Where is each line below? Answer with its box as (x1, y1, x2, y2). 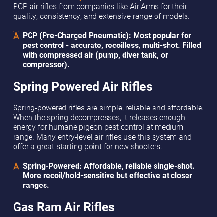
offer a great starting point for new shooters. (13, 141, 162, 152)
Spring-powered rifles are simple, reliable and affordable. (13, 103, 204, 113)
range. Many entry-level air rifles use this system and (13, 132, 192, 142)
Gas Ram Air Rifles (13, 199, 115, 215)
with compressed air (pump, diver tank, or (22, 50, 168, 60)
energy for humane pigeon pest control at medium (13, 122, 183, 132)
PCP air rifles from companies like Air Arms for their (13, 1, 187, 12)
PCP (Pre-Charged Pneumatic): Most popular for (22, 31, 191, 41)
